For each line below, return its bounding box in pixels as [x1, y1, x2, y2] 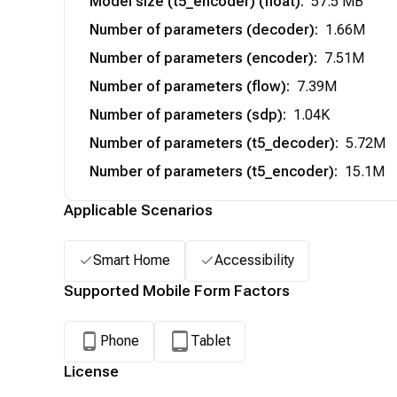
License [64, 362, 119, 380]
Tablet [191, 332, 230, 349]
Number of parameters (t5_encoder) [90, 162, 334, 180]
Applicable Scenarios [64, 200, 213, 219]
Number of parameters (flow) [90, 77, 286, 95]
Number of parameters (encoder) [90, 49, 314, 66]
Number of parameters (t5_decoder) [90, 134, 335, 152]
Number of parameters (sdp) [90, 105, 283, 123]
